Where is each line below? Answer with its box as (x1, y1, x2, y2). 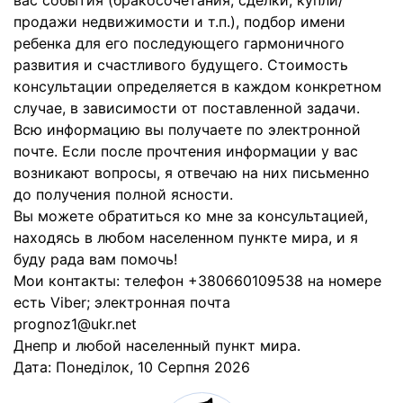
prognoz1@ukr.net (13, 315, 137, 333)
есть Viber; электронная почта (13, 293, 230, 311)
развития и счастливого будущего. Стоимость (13, 56, 348, 74)
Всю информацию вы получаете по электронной (13, 121, 361, 139)
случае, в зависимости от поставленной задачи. (13, 99, 360, 117)
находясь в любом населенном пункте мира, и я (13, 228, 358, 246)
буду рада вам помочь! (13, 250, 177, 268)
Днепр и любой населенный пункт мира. (13, 336, 300, 354)
